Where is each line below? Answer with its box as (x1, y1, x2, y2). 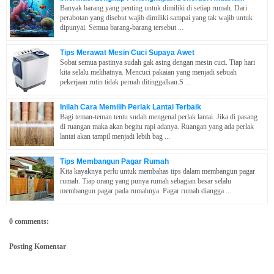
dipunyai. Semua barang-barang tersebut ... (60, 23, 183, 32)
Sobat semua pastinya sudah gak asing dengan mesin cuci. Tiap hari (60, 58, 255, 67)
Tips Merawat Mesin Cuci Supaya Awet (60, 48, 194, 57)
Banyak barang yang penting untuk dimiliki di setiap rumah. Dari (60, 4, 247, 13)
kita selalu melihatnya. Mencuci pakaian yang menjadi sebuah (60, 68, 237, 77)
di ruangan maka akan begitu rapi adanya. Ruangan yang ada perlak (60, 122, 254, 131)
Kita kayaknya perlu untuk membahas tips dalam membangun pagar (60, 167, 255, 176)
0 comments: (9, 217, 49, 226)
